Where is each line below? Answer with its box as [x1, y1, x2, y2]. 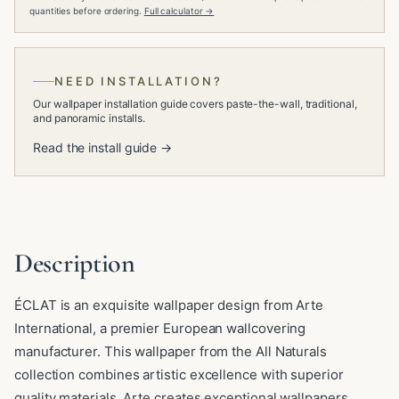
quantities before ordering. [29, 5, 142, 16]
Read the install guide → [33, 140, 173, 155]
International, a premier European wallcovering [14, 320, 306, 337]
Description [14, 247, 135, 280]
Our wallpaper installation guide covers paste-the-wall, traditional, [33, 97, 357, 110]
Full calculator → [143, 5, 215, 16]
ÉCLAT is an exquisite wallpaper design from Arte [14, 297, 324, 313]
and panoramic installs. [33, 111, 146, 125]
